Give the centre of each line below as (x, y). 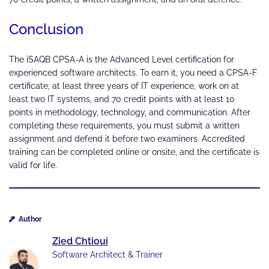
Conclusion (46, 29)
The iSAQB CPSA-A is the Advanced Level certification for (122, 60)
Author (30, 219)
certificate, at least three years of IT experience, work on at (124, 86)
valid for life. (33, 165)
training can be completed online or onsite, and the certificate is (134, 152)
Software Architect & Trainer (107, 254)
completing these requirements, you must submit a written (124, 126)
